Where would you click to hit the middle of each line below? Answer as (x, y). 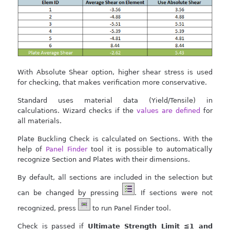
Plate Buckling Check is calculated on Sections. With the (115, 139)
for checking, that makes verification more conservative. (112, 82)
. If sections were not (174, 193)
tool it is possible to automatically (150, 149)
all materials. (40, 121)
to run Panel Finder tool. (131, 208)
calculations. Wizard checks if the (77, 110)
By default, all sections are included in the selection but (115, 177)
